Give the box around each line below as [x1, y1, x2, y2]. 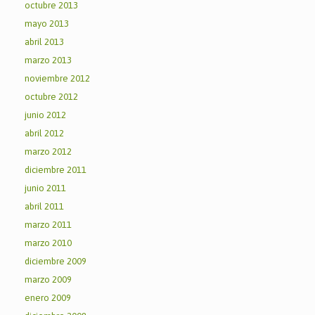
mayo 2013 [25, 18, 69, 29]
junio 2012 [25, 109, 66, 120]
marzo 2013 [25, 54, 72, 65]
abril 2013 [25, 36, 64, 47]
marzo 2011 [25, 219, 72, 230]
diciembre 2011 [25, 164, 86, 175]
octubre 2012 [25, 91, 78, 102]
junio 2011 [25, 182, 66, 193]
